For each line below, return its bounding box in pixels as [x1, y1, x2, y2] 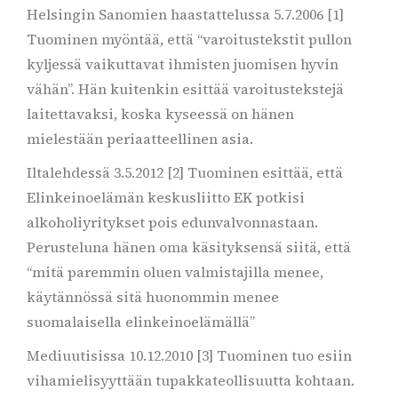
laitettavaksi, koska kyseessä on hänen [27, 104, 294, 123]
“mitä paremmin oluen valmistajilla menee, [27, 262, 323, 282]
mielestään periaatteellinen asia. [27, 129, 253, 148]
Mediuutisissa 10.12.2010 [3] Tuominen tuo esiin [27, 346, 352, 365]
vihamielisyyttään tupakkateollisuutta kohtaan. [27, 370, 354, 390]
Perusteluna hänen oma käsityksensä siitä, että [27, 237, 351, 257]
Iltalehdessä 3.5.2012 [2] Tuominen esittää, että [27, 163, 343, 182]
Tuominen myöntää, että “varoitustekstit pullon [27, 29, 352, 49]
